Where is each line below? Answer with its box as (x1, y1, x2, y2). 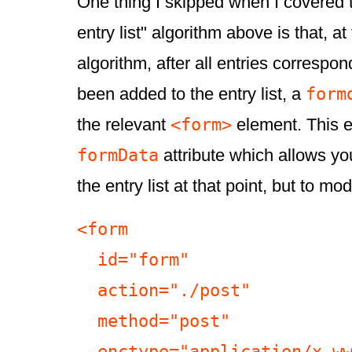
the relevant (77, 115, 170, 135)
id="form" (77, 249, 97, 270)
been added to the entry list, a (77, 84, 306, 104)
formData (77, 145, 159, 166)
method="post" (77, 310, 97, 332)
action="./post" (77, 280, 97, 301)
